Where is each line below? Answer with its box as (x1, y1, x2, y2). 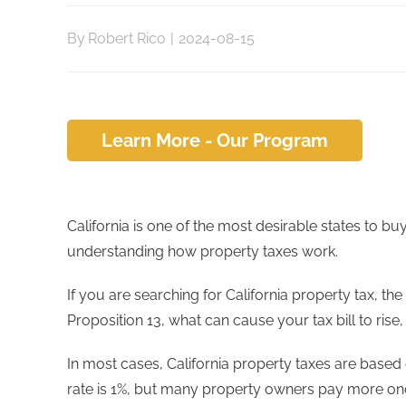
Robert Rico (88, 30, 166, 47)
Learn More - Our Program (101, 130, 328, 151)
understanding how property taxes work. (67, 243, 338, 260)
